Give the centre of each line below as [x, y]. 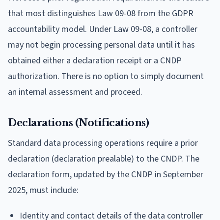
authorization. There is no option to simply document [106, 76]
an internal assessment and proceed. [75, 92]
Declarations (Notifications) [78, 123]
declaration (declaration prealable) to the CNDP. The [104, 159]
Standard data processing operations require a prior [103, 143]
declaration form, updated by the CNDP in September [106, 174]
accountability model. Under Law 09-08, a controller [103, 29]
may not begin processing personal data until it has [101, 45]
